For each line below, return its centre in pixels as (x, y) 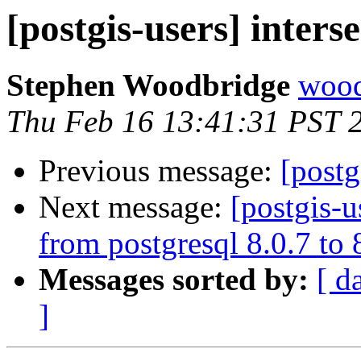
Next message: (135, 207)
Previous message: (160, 171)
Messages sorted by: (174, 280)
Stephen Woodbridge (148, 85)
